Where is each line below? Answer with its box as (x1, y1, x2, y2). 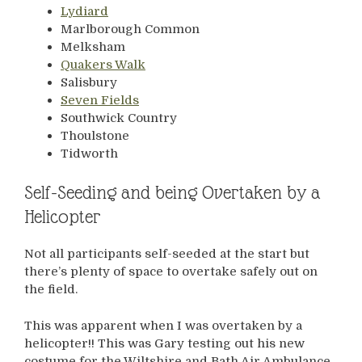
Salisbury (61, 74, 117, 90)
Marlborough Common (61, 21, 200, 36)
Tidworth (61, 145, 118, 161)
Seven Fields (61, 92, 139, 107)
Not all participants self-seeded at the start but (24, 246, 309, 262)
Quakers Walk (61, 57, 145, 72)
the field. (24, 282, 78, 297)
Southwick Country (61, 110, 177, 125)
